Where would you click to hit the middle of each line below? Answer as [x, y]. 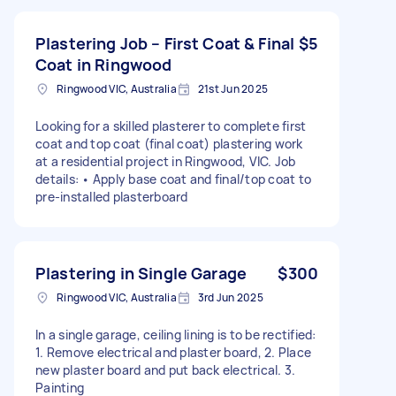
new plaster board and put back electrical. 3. [166, 369]
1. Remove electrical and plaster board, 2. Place [173, 352]
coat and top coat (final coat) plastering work [169, 143]
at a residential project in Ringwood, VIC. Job [166, 161]
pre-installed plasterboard [112, 196]
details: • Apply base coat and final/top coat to [173, 179]
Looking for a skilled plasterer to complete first [171, 126]
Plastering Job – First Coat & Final [165, 43]
